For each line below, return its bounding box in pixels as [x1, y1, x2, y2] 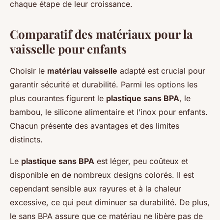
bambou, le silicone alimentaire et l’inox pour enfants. [10, 107, 208, 117]
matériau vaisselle [47, 66, 117, 76]
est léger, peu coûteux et [94, 156, 188, 166]
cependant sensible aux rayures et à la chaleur [10, 184, 181, 194]
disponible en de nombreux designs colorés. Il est [10, 170, 194, 180]
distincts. [10, 135, 43, 145]
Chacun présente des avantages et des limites [10, 121, 179, 131]
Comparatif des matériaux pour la [10, 26, 192, 42]
